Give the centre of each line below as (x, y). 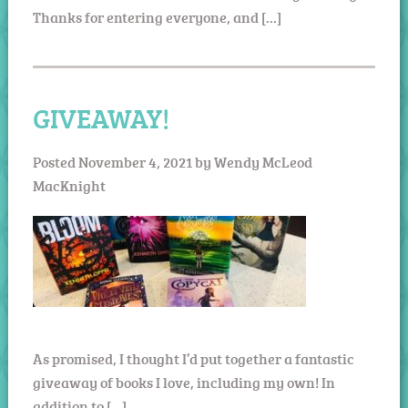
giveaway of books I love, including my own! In (184, 382)
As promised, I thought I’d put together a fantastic (193, 358)
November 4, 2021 (135, 162)
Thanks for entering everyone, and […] (157, 17)
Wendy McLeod (263, 162)
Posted (55, 162)
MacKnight (69, 185)
